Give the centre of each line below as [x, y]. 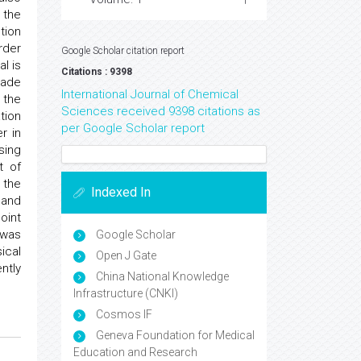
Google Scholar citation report [123, 51]
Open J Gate [125, 255]
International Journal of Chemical [150, 94]
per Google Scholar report [133, 128]
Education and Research [135, 352]
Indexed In [121, 192]
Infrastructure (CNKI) [126, 293]
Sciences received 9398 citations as [161, 111]
